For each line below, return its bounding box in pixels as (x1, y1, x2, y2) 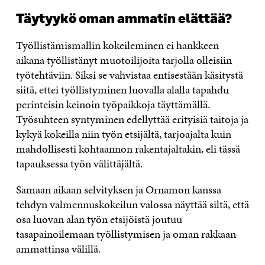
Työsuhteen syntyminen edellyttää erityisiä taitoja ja (15, 111, 248, 127)
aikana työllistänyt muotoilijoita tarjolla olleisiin (15, 51, 232, 68)
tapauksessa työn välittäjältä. (15, 155, 143, 172)
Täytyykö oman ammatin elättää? (15, 11, 232, 27)
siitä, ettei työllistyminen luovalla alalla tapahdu (15, 81, 229, 98)
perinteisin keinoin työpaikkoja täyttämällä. (15, 96, 210, 112)
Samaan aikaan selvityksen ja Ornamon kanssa (15, 181, 221, 198)
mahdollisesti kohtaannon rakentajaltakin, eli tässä (15, 140, 240, 157)
